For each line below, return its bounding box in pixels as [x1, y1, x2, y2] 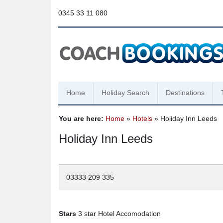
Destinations [166, 89, 205, 97]
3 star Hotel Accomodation [76, 210, 161, 218]
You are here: [59, 114, 104, 122]
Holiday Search [102, 89, 149, 97]
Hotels [132, 114, 152, 122]
